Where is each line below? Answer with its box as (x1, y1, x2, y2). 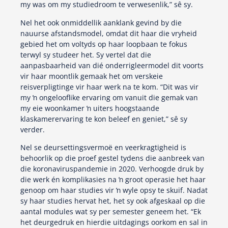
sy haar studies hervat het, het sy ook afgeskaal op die (20, 195, 205, 206)
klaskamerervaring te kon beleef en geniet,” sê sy (20, 113, 187, 124)
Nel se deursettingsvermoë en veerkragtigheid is (20, 142, 186, 152)
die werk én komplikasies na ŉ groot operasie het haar (20, 174, 206, 184)
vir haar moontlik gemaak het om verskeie (20, 71, 163, 81)
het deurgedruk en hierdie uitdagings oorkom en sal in (20, 217, 208, 227)
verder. (20, 124, 45, 134)
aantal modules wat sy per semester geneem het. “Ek (20, 206, 201, 216)
